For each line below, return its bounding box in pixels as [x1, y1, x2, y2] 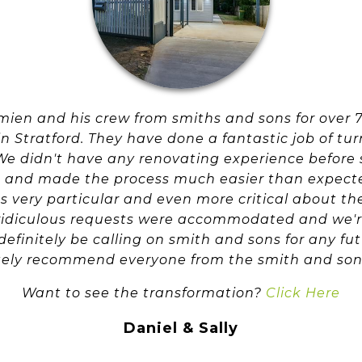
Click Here [266, 285, 340, 301]
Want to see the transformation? [22, 285, 266, 301]
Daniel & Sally [124, 319, 238, 337]
